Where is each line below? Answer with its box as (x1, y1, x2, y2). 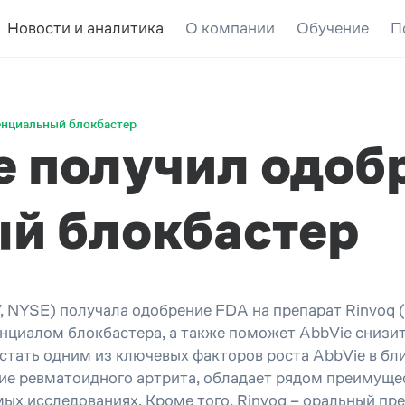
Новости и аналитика (6, 19, 164, 37)
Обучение (296, 19, 369, 37)
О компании (184, 19, 275, 37)
